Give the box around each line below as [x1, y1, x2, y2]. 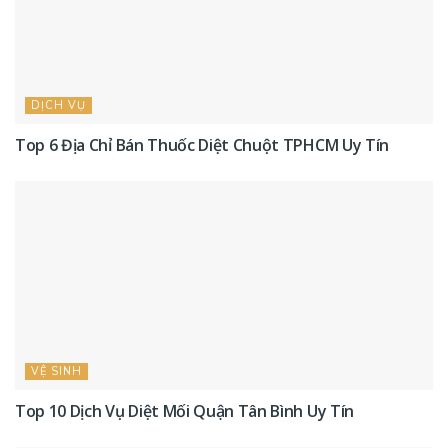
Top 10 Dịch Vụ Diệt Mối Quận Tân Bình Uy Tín [15, 400, 354, 423]
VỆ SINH [31, 364, 82, 380]
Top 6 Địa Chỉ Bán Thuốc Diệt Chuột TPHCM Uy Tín [15, 134, 389, 157]
